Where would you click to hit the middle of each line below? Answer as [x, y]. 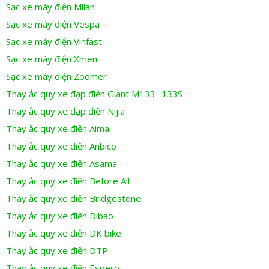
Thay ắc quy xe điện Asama [62, 164]
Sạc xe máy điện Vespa [53, 24]
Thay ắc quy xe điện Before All [68, 181]
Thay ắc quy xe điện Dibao [60, 216]
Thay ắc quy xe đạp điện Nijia [65, 111]
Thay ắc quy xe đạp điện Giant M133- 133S [94, 94]
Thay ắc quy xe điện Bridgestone [74, 198]
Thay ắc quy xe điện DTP [57, 251]
